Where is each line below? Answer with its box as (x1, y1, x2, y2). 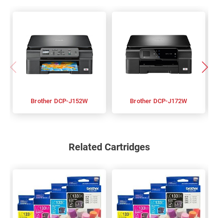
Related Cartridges (68, 141, 150, 153)
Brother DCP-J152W (54, 97, 88, 105)
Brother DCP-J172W (153, 97, 187, 105)
